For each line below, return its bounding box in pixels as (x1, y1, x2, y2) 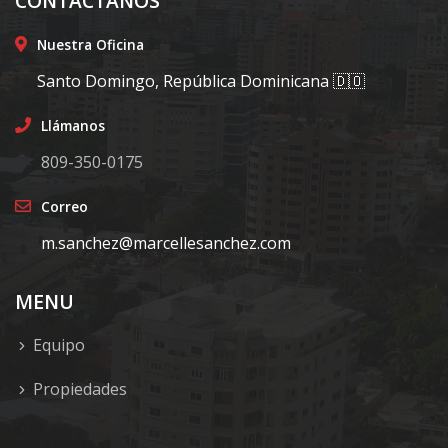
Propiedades (33, 377, 127, 400)
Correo (41, 196, 88, 216)
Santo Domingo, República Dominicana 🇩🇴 (37, 69, 365, 92)
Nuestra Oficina (37, 34, 144, 54)
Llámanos (41, 115, 105, 135)
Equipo (33, 333, 85, 356)
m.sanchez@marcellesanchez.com (41, 231, 291, 254)
